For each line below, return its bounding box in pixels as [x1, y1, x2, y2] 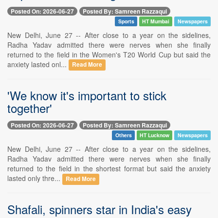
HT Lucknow [140, 131, 170, 139]
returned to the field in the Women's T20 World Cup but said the [7, 49, 211, 59]
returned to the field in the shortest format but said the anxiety [7, 163, 211, 173]
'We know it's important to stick [7, 86, 166, 104]
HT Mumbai [142, 17, 170, 25]
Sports [118, 17, 134, 25]
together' [7, 99, 52, 116]
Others [115, 131, 132, 139]
